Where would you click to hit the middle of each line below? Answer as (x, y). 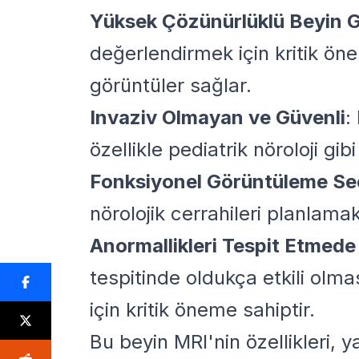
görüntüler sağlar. (171, 85)
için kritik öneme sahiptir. (202, 309)
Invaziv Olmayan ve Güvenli (218, 117)
